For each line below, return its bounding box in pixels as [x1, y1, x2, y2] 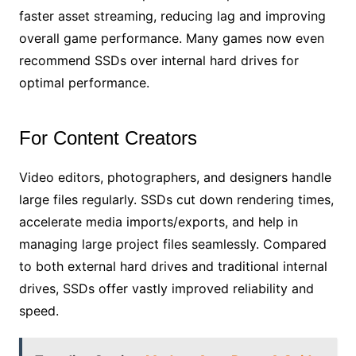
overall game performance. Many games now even [18, 29, 324, 46]
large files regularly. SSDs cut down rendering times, [18, 191, 334, 207]
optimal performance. [18, 74, 149, 91]
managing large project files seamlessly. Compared [18, 235, 327, 252]
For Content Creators [18, 126, 197, 149]
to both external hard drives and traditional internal [18, 257, 327, 274]
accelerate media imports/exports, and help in [18, 213, 298, 230]
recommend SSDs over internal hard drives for [18, 52, 299, 68]
